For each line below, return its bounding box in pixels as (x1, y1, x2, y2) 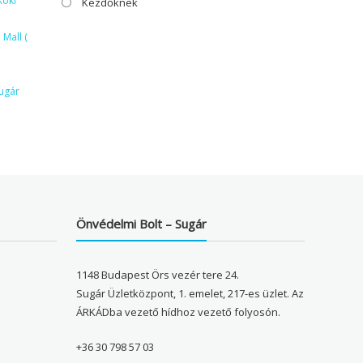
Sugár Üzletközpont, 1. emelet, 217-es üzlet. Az (76, 286, 305, 301)
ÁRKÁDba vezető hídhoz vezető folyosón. (76, 305, 281, 320)
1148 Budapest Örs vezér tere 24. (76, 267, 240, 283)
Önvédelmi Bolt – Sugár (76, 216, 207, 233)
